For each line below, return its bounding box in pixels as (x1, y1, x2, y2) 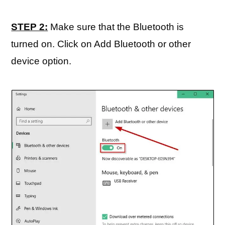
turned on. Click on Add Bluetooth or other (11, 39, 191, 49)
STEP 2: (11, 22, 48, 32)
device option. (11, 56, 72, 66)
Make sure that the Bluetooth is (48, 22, 184, 32)
